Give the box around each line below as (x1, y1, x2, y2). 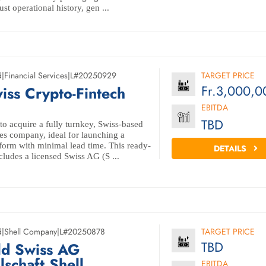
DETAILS (214, 142, 249, 154)
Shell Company (4, 226, 57, 237)
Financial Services (4, 69, 68, 81)
